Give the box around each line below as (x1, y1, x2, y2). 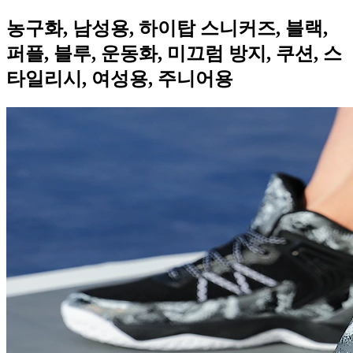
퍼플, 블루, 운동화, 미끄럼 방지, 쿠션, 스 (6, 43, 342, 64)
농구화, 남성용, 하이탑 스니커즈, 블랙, (6, 17, 328, 39)
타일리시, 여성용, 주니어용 (6, 68, 233, 89)
